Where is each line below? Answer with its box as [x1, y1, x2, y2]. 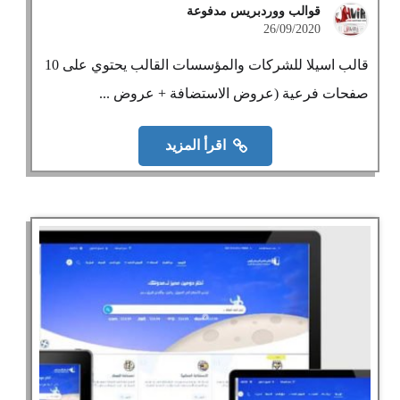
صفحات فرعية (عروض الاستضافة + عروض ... [99, 86, 370, 101]
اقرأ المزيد [164, 137, 226, 154]
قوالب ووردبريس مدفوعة [187, 4, 321, 18]
